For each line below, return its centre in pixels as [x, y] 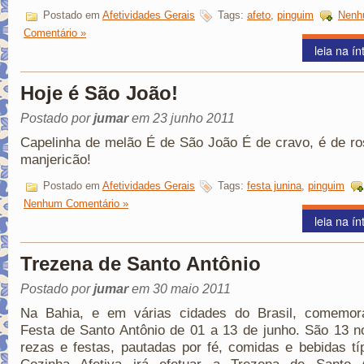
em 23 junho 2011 [182, 119]
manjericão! [56, 160]
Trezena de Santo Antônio [141, 264]
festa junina [274, 186]
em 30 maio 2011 [180, 289]
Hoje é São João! [99, 93]
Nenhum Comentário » [76, 204]
